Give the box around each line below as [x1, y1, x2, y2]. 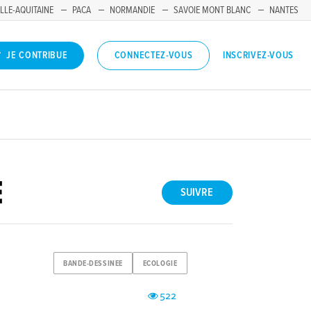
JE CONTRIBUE [6, 49, 68, 62]
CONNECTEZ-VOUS [114, 49, 193, 62]
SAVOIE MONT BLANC [174, 4, 251, 17]
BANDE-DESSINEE [62, 258, 123, 269]
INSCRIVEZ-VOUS [223, 49, 294, 62]
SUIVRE [180, 185, 214, 201]
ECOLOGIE [142, 258, 178, 269]
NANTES [269, 4, 299, 17]
